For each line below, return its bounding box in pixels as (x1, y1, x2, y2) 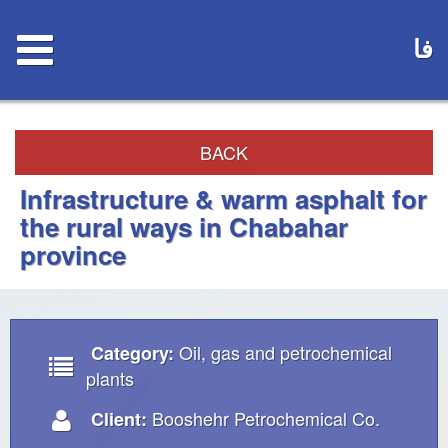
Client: (91, 406, 147, 432)
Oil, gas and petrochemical (179, 339, 392, 365)
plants (86, 365, 134, 391)
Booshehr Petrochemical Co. (152, 405, 380, 431)
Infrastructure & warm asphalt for (20, 180, 427, 217)
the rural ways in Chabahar (20, 208, 348, 245)
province (20, 236, 126, 273)
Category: (91, 340, 174, 366)
